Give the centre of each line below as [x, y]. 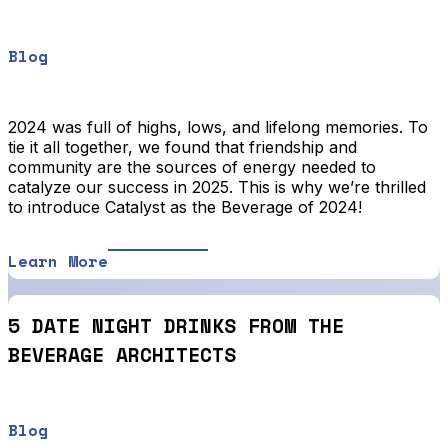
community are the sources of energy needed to [192, 166]
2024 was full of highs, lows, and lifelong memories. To [218, 126]
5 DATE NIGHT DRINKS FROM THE [176, 326]
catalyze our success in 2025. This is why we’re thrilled [217, 186]
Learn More [58, 260]
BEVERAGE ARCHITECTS [122, 355]
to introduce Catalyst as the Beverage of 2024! [185, 206]
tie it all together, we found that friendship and [182, 146]
